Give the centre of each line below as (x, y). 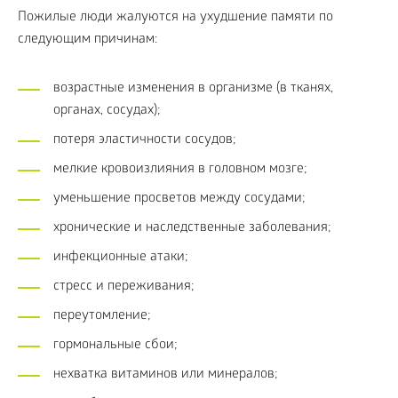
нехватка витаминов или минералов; (166, 375)
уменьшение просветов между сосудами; (179, 199)
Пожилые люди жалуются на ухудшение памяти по (175, 18)
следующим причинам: (88, 40)
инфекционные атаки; (121, 258)
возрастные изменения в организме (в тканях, (193, 89)
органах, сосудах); (107, 111)
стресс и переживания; (124, 287)
